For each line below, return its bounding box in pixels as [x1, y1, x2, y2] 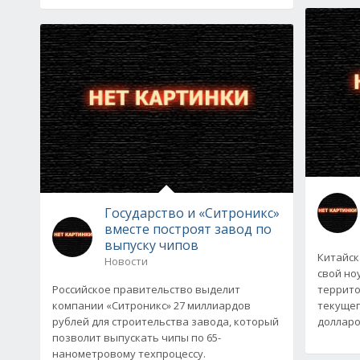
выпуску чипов [104, 235, 198, 254]
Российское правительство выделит [52, 281, 240, 297]
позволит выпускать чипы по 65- [52, 329, 221, 345]
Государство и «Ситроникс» [104, 203, 280, 222]
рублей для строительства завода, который [52, 313, 279, 329]
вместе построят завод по [104, 219, 272, 238]
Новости [104, 253, 148, 268]
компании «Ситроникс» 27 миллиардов [52, 297, 251, 313]
